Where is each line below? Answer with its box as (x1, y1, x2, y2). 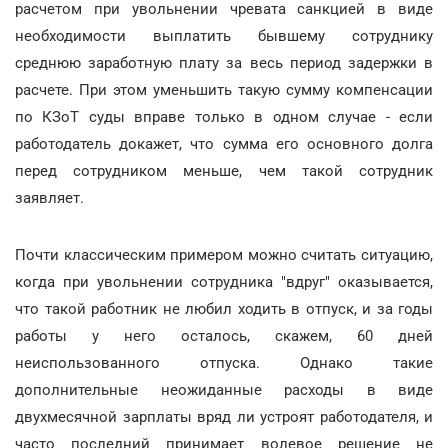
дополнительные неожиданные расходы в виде (15, 381, 433, 399)
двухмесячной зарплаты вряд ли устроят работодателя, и (15, 408, 433, 426)
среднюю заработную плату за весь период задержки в (15, 54, 433, 72)
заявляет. (15, 189, 84, 207)
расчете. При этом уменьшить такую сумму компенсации (15, 81, 433, 99)
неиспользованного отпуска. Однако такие (15, 354, 433, 372)
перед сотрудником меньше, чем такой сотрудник (15, 162, 433, 180)
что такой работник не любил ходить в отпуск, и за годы (15, 300, 433, 318)
